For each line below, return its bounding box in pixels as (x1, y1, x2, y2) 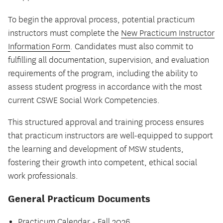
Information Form (8, 41, 70, 52)
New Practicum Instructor (121, 28, 215, 38)
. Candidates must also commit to (70, 41, 193, 52)
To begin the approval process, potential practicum (8, 14, 195, 25)
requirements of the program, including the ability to (8, 68, 198, 79)
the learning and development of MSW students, (8, 144, 184, 155)
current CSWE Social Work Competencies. (8, 95, 160, 106)
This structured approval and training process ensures (8, 117, 204, 128)
